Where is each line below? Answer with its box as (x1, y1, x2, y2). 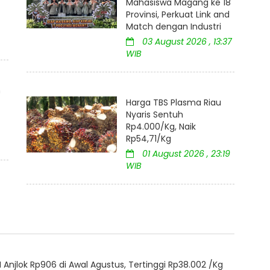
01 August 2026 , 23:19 (140, 148, 230, 160)
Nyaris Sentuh (126, 108, 183, 121)
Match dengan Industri (126, 20, 221, 33)
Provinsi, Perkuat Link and (126, 8, 230, 21)
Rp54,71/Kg (126, 133, 171, 145)
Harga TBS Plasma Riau (126, 96, 221, 109)
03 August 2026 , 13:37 (140, 36, 232, 48)
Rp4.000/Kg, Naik (126, 121, 196, 133)
